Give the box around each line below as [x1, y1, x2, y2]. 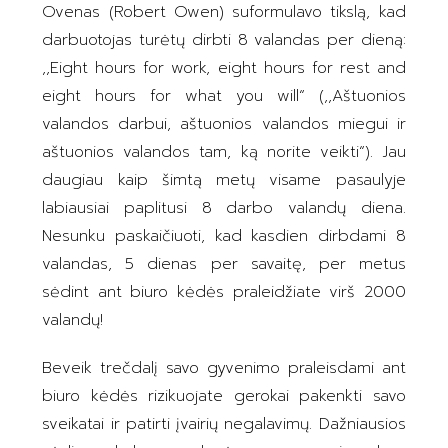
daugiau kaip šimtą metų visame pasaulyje [42, 168, 406, 193]
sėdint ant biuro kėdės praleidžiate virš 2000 [42, 280, 406, 305]
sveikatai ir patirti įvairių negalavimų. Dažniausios [42, 412, 406, 437]
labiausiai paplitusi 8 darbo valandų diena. [42, 196, 406, 221]
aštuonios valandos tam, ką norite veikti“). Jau [42, 140, 406, 165]
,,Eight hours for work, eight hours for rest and [42, 56, 406, 81]
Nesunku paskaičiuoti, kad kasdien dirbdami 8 [42, 224, 406, 249]
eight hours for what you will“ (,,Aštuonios [42, 84, 406, 109]
